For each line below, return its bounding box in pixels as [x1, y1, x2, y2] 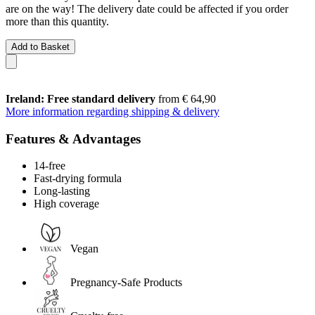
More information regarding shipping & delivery [6, 105, 219, 117]
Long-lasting [34, 185, 90, 198]
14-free [34, 160, 65, 172]
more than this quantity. [6, 15, 109, 27]
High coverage [34, 198, 99, 210]
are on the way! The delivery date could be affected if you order [6, 2, 288, 15]
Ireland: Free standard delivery [6, 92, 155, 105]
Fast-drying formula [34, 172, 122, 185]
